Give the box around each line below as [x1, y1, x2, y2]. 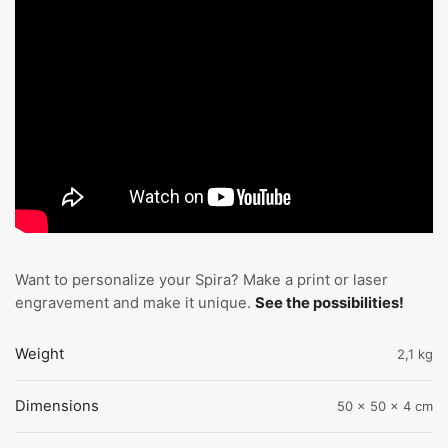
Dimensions [15, 397, 99, 416]
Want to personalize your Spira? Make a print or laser [15, 270, 388, 289]
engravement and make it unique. [15, 293, 255, 312]
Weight [15, 345, 64, 364]
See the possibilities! [255, 293, 404, 312]
